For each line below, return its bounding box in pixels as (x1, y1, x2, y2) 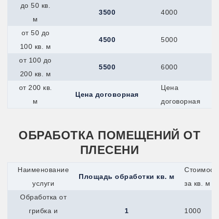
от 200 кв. (19, 83, 52, 91)
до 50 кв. (20, 1, 51, 9)
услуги (32, 179, 54, 187)
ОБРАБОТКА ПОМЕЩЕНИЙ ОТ (19, 128, 200, 142)
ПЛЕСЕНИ (80, 143, 139, 156)
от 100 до (19, 56, 52, 64)
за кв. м (184, 179, 210, 187)
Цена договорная (75, 90, 139, 98)
